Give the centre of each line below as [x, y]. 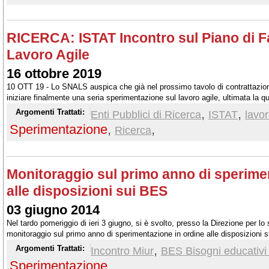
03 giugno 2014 [53, 210]
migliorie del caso [37, 108]
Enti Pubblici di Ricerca [146, 114]
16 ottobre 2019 [54, 74]
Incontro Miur [122, 251]
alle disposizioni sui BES [87, 191]
